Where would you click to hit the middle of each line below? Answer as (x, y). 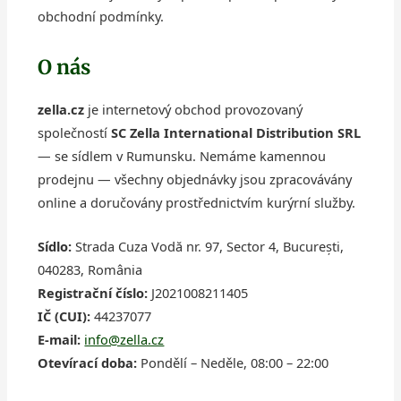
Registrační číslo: (93, 292)
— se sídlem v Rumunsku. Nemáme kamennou (182, 155)
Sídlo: (55, 246)
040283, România (90, 269)
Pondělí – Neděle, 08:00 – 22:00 (233, 362)
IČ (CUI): (64, 316)
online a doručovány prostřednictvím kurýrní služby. (197, 202)
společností (75, 132)
